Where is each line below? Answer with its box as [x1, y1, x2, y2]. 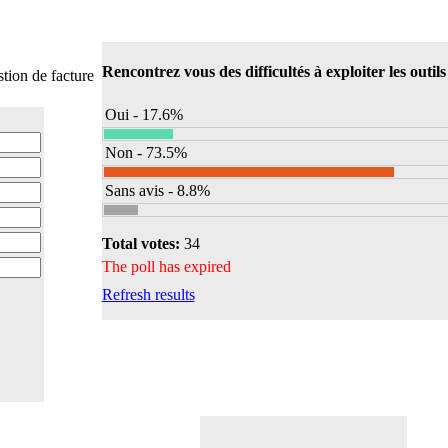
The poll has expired [101, 257, 231, 275]
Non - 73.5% [104, 143, 187, 161]
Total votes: [101, 234, 184, 252]
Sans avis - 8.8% [104, 181, 210, 199]
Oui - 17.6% [104, 105, 183, 123]
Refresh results [101, 285, 195, 303]
